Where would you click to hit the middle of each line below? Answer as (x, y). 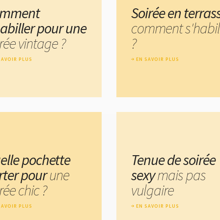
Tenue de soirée (173, 160)
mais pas (181, 175)
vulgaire (152, 190)
